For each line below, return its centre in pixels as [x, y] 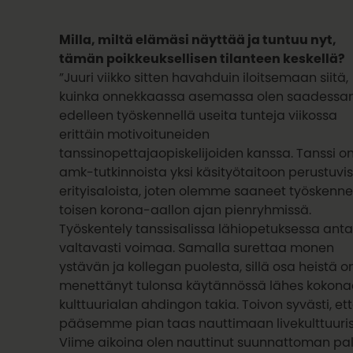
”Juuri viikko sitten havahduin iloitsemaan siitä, [204, 78]
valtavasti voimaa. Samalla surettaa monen [197, 248]
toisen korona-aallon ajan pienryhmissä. [186, 210]
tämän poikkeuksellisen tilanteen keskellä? [203, 59]
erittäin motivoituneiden [135, 134]
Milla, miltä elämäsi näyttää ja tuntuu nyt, [198, 40]
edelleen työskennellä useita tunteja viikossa [199, 115]
